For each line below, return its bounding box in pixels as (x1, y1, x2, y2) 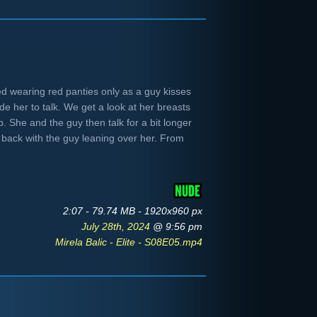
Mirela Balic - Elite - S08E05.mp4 (55, 236, 202, 248)
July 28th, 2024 (81, 221, 153, 232)
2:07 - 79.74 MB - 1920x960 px (63, 205, 202, 217)
